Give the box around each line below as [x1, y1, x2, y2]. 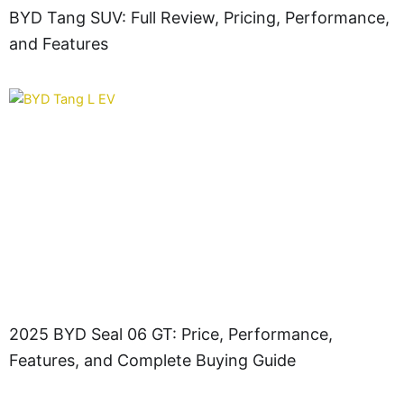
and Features [9, 34, 108, 53]
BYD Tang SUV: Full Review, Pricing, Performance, [9, 8, 390, 27]
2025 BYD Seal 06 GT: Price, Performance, [9, 325, 333, 344]
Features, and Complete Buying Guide [9, 351, 296, 370]
